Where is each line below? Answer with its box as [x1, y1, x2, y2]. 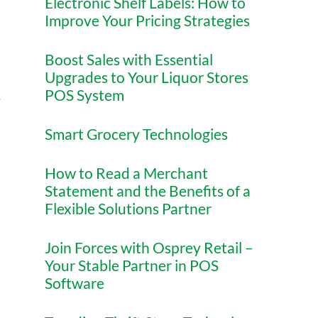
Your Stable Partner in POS [44, 256, 219, 274]
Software [44, 273, 104, 292]
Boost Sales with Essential [44, 50, 213, 68]
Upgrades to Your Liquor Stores [44, 67, 248, 86]
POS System [44, 85, 124, 104]
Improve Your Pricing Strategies [44, 11, 250, 29]
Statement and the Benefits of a [44, 181, 251, 199]
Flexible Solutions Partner [44, 199, 212, 217]
